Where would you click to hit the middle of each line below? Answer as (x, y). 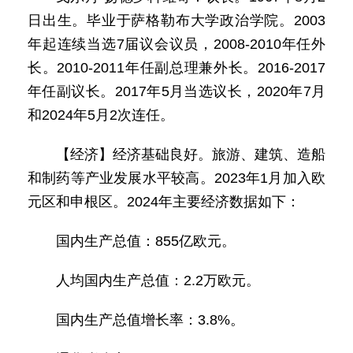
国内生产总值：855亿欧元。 (146, 241)
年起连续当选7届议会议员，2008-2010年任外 (176, 44)
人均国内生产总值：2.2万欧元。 (158, 281)
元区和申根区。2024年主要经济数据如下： (164, 202)
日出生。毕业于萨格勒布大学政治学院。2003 (176, 20)
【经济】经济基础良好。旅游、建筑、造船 (191, 154)
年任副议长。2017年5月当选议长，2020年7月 (176, 91)
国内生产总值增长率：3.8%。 (150, 320)
